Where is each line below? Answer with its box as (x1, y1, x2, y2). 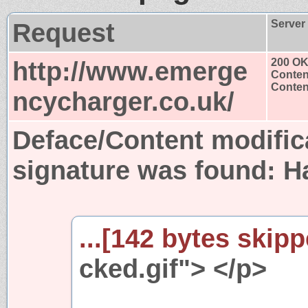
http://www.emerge (12, 56, 247, 86)
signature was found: (12, 155, 283, 185)
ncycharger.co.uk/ (12, 86, 234, 116)
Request (12, 17, 115, 47)
